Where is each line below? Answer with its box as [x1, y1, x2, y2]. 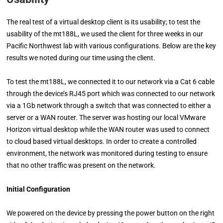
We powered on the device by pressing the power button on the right [6, 209, 215, 217]
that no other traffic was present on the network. [6, 161, 158, 169]
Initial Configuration [6, 185, 71, 193]
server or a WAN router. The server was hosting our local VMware [6, 113, 206, 121]
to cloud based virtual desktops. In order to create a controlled [6, 137, 197, 145]
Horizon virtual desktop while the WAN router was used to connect [6, 125, 210, 133]
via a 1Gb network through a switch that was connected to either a [6, 102, 212, 110]
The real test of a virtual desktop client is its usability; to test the [6, 18, 201, 26]
